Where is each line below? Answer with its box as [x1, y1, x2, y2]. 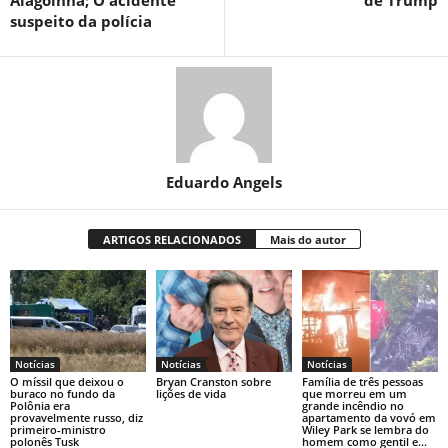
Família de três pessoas [301, 373, 423, 389]
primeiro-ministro [10, 421, 106, 437]
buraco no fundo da [10, 385, 115, 401]
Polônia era [10, 397, 70, 413]
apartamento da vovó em [301, 409, 436, 425]
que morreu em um [301, 385, 407, 401]
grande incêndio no [301, 397, 404, 413]
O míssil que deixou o [10, 373, 124, 389]
